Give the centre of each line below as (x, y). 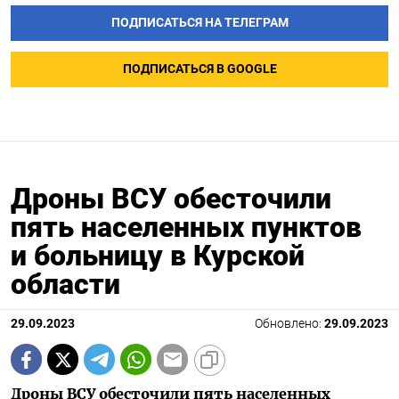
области (65, 285)
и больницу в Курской (158, 256)
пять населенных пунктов (186, 228)
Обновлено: (289, 324)
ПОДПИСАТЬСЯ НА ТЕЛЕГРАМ (199, 23)
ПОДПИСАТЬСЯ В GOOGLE (199, 69)
